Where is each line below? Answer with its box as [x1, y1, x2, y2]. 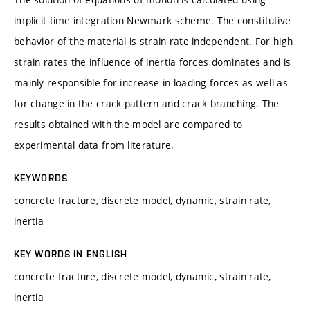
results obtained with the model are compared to [14, 117, 243, 131]
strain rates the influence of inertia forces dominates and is [14, 55, 291, 69]
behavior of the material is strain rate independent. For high [14, 34, 293, 48]
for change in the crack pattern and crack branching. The [14, 96, 280, 110]
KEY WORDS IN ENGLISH [14, 248, 128, 259]
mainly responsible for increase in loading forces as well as [14, 75, 288, 89]
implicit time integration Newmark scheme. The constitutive [14, 13, 291, 27]
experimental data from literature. [14, 138, 174, 152]
